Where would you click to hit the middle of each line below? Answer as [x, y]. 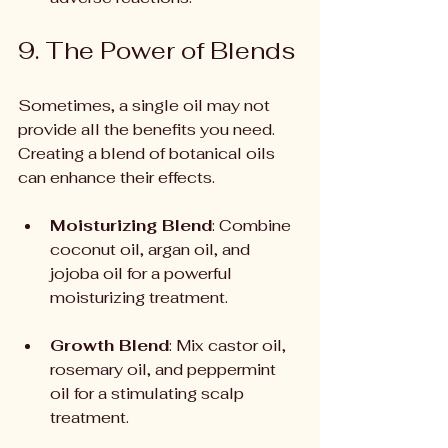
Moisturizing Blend [131, 225]
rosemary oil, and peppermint [165, 369]
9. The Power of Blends [156, 50]
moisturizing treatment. [139, 297]
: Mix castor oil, [229, 345]
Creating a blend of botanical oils [148, 153]
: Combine [253, 225]
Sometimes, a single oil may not [146, 105]
